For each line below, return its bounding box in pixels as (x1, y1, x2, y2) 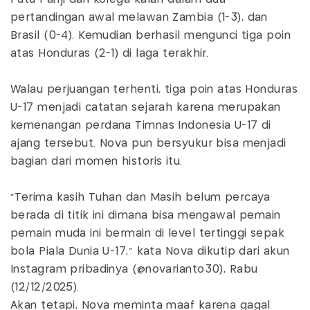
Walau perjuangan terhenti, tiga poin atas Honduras (10, 84, 298, 95)
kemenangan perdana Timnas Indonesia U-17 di (10, 120, 271, 131)
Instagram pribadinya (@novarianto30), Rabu (10, 264, 258, 275)
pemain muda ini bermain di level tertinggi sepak (10, 228, 285, 239)
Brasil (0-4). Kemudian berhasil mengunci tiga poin (10, 30, 291, 41)
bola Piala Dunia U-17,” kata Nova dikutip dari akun (10, 246, 290, 257)
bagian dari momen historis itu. (10, 156, 183, 167)
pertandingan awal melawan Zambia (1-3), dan (10, 12, 268, 23)
